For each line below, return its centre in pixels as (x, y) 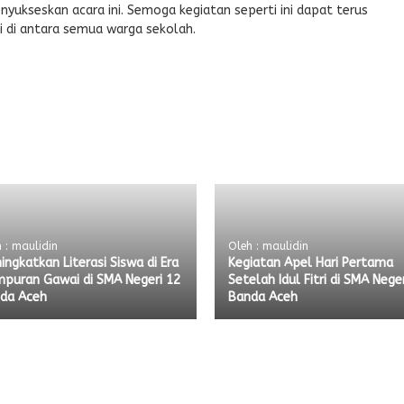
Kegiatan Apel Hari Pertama (310, 263)
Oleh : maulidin (268, 246)
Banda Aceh (262, 297)
